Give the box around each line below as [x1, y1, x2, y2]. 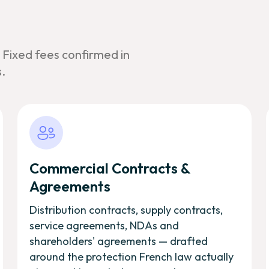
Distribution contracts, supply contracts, [29, 202, 223, 217]
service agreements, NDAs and [29, 218, 180, 232]
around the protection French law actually [29, 249, 234, 264]
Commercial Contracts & [29, 159, 190, 177]
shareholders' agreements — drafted [29, 234, 208, 248]
